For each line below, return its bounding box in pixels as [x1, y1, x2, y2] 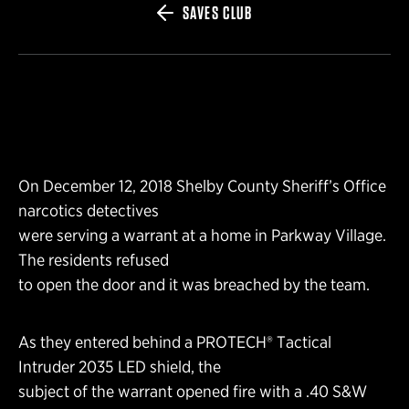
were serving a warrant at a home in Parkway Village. [18, 225, 386, 245]
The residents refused [18, 249, 169, 269]
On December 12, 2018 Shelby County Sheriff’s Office [18, 175, 386, 195]
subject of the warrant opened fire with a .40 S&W [18, 381, 367, 401]
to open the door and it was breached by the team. [18, 274, 370, 294]
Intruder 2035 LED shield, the [18, 356, 221, 376]
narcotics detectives [18, 200, 159, 220]
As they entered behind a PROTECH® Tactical [18, 331, 331, 351]
